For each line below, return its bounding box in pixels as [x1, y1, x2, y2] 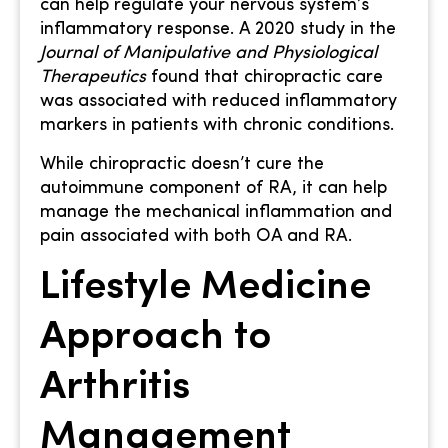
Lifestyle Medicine [40, 268, 371, 309]
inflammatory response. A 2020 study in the [40, 20, 396, 40]
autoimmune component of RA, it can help [40, 178, 387, 198]
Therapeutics [40, 68, 146, 88]
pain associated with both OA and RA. [40, 226, 352, 246]
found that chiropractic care [146, 68, 383, 88]
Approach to [40, 318, 271, 359]
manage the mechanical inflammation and [40, 202, 392, 222]
